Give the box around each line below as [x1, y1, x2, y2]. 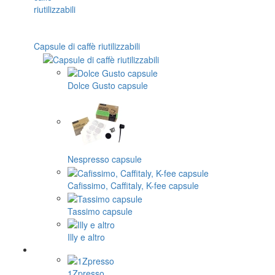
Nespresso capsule [68, 153, 142, 166]
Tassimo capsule [68, 205, 133, 218]
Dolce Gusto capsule [68, 79, 148, 92]
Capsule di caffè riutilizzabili [34, 39, 140, 52]
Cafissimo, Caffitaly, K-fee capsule [68, 179, 199, 192]
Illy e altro [68, 231, 105, 244]
